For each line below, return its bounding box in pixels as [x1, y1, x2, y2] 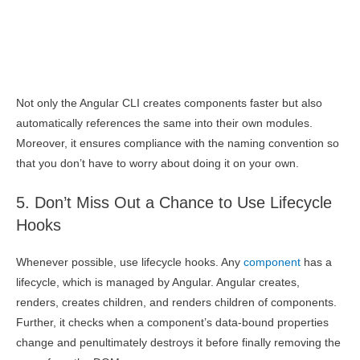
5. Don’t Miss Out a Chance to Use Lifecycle [16, 194, 332, 212]
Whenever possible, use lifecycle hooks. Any [16, 256, 243, 269]
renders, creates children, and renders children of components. [16, 297, 337, 309]
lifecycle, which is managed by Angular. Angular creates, [16, 276, 300, 289]
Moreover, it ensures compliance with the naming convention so [16, 137, 339, 150]
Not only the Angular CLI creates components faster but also [16, 97, 322, 110]
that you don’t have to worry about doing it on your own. [16, 157, 299, 170]
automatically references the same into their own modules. [16, 117, 313, 130]
